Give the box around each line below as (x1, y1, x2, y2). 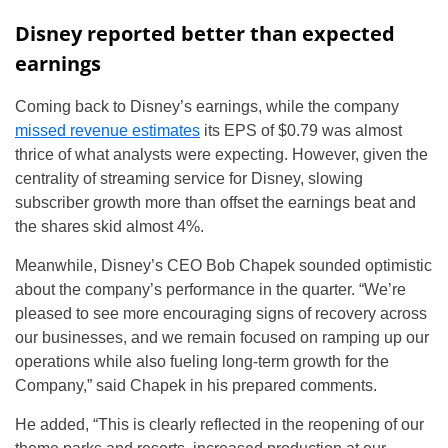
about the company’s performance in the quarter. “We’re (15, 281, 406, 299)
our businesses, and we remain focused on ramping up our (15, 329, 429, 347)
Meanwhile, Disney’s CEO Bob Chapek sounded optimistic (15, 257, 432, 275)
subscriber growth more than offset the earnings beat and (15, 194, 416, 212)
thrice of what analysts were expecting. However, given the (15, 146, 428, 164)
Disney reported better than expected (15, 20, 395, 48)
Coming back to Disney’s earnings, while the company (15, 98, 399, 116)
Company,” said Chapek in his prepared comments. (15, 377, 377, 395)
